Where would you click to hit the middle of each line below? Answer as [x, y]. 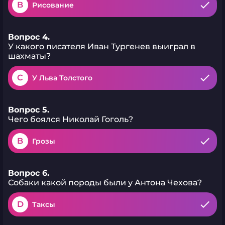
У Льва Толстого [62, 78]
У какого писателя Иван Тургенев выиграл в [102, 46]
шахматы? [29, 56]
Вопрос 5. [29, 110]
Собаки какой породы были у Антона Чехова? [105, 183]
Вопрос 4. [29, 37]
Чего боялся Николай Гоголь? [71, 119]
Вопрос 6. [29, 173]
